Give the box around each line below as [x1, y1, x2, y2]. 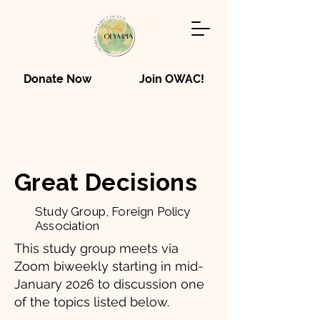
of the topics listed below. [14, 294, 169, 309]
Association [35, 219, 99, 233]
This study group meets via [14, 241, 179, 256]
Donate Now [23, 72, 91, 86]
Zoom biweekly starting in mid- [14, 259, 204, 274]
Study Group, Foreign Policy [35, 204, 191, 219]
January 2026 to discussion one [14, 276, 204, 291]
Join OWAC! [139, 72, 204, 86]
